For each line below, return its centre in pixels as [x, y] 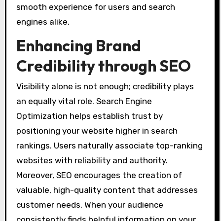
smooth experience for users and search [95, 7]
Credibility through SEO [103, 65]
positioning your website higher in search [97, 130]
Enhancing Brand [78, 45]
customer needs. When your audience [90, 204]
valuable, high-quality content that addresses [107, 190]
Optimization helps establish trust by [89, 116]
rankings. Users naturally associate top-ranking [109, 145]
